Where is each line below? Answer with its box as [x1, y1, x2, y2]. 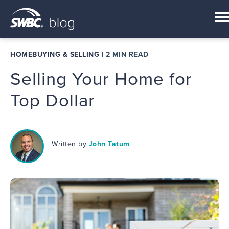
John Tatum [88, 140, 130, 148]
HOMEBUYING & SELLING [10, 50, 99, 59]
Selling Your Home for [10, 68, 192, 90]
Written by [52, 140, 89, 148]
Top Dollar [10, 90, 95, 111]
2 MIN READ [105, 50, 149, 59]
